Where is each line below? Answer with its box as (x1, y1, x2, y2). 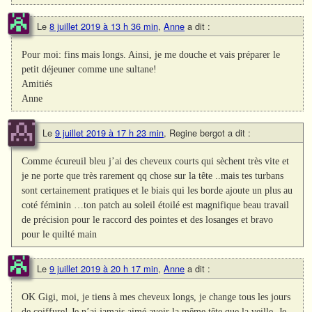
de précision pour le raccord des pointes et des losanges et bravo (22, 213, 274, 225)
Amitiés (22, 77, 53, 89)
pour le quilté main (22, 228, 97, 240)
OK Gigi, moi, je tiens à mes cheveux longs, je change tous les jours (22, 290, 291, 302)
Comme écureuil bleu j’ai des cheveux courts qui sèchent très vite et (22, 155, 290, 166)
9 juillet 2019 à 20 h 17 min (49, 261, 158, 275)
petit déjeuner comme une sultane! (22, 63, 157, 75)
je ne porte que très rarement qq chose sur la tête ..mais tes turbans (22, 169, 284, 181)
